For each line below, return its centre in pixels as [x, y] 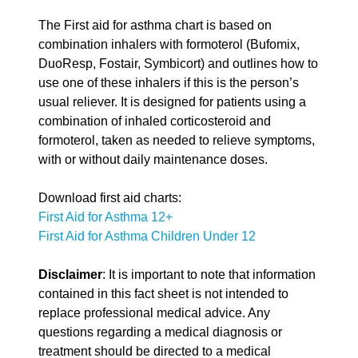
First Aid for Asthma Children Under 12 [147, 237]
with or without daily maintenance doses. [155, 160]
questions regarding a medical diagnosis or [160, 332]
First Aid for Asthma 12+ [105, 217]
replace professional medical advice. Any [154, 313]
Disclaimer [70, 275]
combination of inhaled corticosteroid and [155, 121]
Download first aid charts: [111, 198]
